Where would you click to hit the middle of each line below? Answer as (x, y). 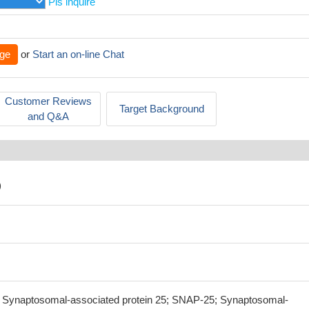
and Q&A (48, 116)
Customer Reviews (48, 101)
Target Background (161, 109)
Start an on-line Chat (78, 54)
